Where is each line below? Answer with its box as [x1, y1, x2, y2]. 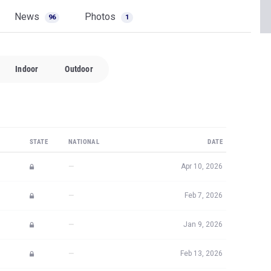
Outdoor [65, 64, 93, 74]
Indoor [15, 64, 39, 74]
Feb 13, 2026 [180, 249, 223, 258]
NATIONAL [68, 138, 100, 146]
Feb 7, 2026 [184, 191, 223, 200]
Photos [85, 11, 118, 22]
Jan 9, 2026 [183, 220, 223, 229]
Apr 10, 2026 [181, 162, 223, 171]
